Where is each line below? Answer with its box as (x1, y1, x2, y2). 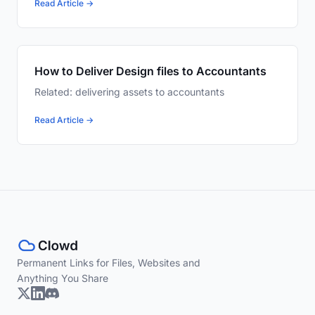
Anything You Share (17, 272, 108, 285)
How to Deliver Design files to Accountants (34, 64, 266, 79)
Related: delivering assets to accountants (34, 86, 224, 98)
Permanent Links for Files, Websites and (17, 257, 200, 269)
